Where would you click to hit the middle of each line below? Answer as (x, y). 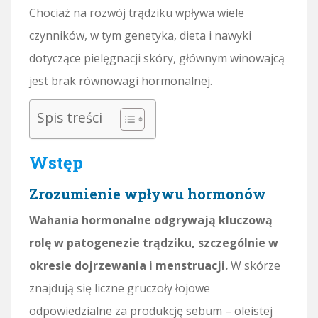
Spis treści (70, 117)
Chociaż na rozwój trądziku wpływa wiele (137, 12)
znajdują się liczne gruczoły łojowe (120, 288)
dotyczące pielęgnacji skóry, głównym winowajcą (157, 58)
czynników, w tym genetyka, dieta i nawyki (140, 35)
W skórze (254, 265)
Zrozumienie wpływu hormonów (148, 193)
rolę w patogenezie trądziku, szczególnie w (154, 242)
